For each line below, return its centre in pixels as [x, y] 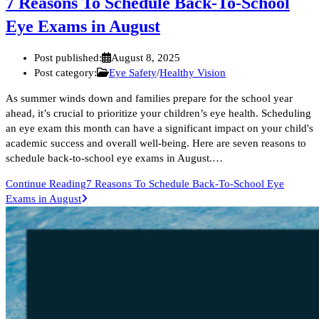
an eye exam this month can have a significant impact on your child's [159, 128]
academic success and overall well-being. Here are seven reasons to [156, 143]
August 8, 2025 [146, 57]
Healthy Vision [192, 72]
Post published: [68, 57]
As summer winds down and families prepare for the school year [149, 98]
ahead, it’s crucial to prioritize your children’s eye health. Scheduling [158, 113]
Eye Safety [132, 72]
